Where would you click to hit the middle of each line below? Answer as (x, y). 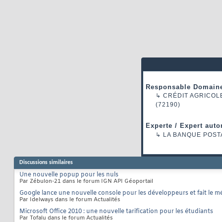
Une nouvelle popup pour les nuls (69, 175)
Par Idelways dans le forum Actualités (70, 200)
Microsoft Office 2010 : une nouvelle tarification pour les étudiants (116, 212)
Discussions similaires (46, 163)
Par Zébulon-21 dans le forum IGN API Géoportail (86, 182)
